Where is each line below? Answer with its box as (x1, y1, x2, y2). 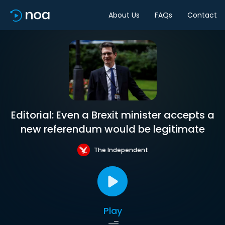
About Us (108, 10, 140, 20)
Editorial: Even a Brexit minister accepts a (11, 108, 214, 122)
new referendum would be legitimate (20, 122, 205, 136)
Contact (187, 10, 217, 20)
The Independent (93, 145, 148, 154)
